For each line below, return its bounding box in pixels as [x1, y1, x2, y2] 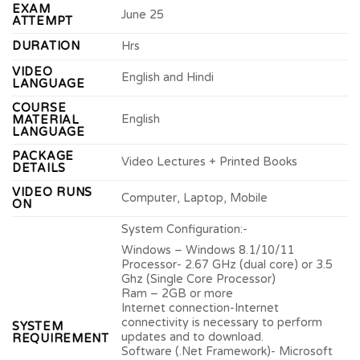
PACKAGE [12, 149, 75, 164]
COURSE [12, 101, 67, 116]
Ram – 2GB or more [121, 286, 234, 301]
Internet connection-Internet [121, 301, 280, 315]
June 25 [121, 8, 165, 22]
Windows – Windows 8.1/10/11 [121, 243, 295, 257]
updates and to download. [121, 329, 264, 344]
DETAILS [12, 162, 67, 176]
